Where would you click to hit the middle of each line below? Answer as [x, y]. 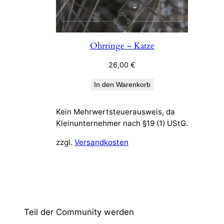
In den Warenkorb [122, 84]
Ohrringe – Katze [122, 45]
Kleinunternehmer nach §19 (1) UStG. [122, 123]
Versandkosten [101, 142]
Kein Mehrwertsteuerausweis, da [115, 111]
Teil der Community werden [79, 212]
